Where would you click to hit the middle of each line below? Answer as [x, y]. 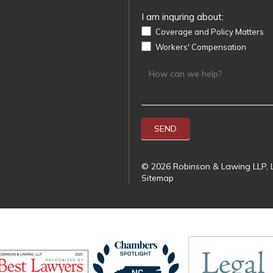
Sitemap [158, 178]
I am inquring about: [183, 17]
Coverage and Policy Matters [209, 31]
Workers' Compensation [200, 47]
